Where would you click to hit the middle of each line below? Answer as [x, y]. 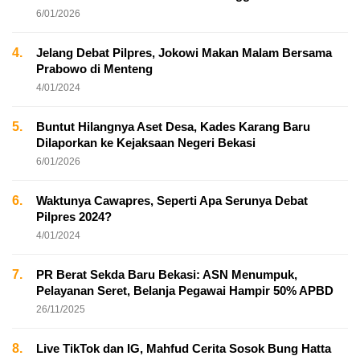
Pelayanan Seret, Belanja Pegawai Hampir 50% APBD [185, 291]
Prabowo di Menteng [94, 69]
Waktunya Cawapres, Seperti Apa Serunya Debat [172, 201]
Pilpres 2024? [74, 217]
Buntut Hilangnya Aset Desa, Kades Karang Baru [173, 127]
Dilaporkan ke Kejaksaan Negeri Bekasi [146, 143]
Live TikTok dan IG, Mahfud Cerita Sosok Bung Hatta [184, 349]
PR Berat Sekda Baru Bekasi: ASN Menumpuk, [167, 275]
